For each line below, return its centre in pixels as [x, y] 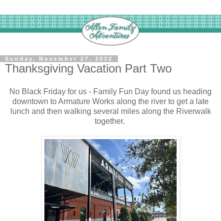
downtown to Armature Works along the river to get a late [110, 102]
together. [110, 121]
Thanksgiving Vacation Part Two [88, 68]
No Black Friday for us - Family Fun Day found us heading [110, 92]
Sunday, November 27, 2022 [59, 58]
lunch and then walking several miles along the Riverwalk [110, 111]
